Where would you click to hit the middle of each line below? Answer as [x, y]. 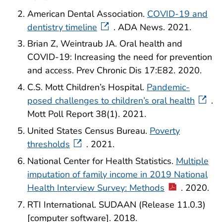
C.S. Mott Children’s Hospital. [87, 87]
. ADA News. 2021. [152, 27]
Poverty [165, 131]
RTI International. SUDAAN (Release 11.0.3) [116, 204]
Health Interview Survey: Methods [96, 188]
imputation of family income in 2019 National [117, 174]
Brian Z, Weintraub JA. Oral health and [105, 44]
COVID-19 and [177, 14]
